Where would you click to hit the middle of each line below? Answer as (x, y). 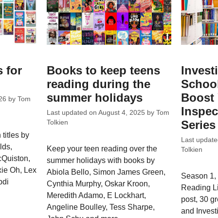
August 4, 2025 (122, 112)
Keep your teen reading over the (102, 148)
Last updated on (73, 112)
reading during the (99, 84)
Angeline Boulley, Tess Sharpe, (101, 207)
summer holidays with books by (101, 160)
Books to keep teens (104, 71)
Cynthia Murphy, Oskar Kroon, (99, 183)
